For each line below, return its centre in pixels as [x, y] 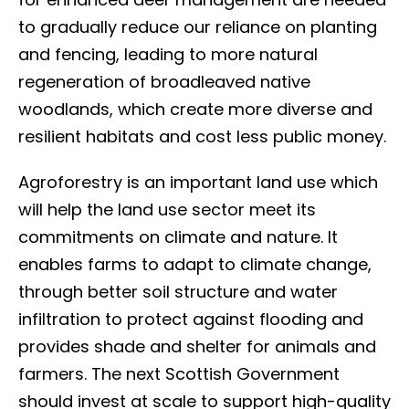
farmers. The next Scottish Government [179, 374]
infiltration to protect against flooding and [191, 319]
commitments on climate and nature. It [178, 237]
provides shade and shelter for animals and [197, 346]
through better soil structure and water [178, 292]
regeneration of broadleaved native [164, 82]
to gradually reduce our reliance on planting [198, 27]
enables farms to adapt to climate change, [195, 264]
